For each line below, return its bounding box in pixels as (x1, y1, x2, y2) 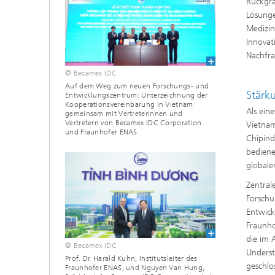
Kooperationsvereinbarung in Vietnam (65, 100, 193, 109)
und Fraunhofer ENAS (65, 128, 137, 137)
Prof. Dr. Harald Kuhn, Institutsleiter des (65, 254, 198, 263)
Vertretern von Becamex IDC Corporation (65, 118, 202, 128)
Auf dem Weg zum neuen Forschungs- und (65, 82, 209, 91)
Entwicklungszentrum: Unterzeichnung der (65, 91, 208, 100)
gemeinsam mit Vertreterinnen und (65, 109, 183, 118)
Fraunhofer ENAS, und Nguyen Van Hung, (65, 263, 205, 272)
